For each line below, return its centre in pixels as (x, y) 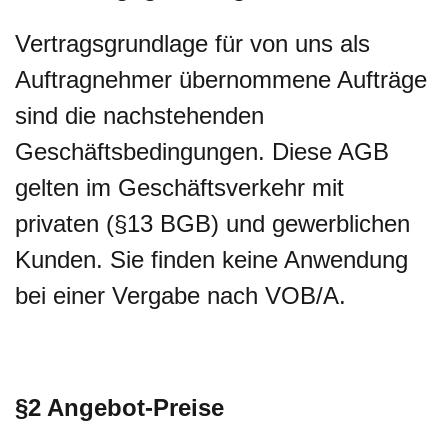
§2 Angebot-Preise (119, 407)
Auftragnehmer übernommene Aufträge (221, 79)
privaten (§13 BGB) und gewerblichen (212, 223)
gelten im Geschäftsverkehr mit (179, 187)
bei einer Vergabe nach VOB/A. (180, 295)
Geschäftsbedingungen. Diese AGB (202, 151)
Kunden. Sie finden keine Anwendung (211, 259)
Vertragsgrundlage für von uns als (192, 43)
